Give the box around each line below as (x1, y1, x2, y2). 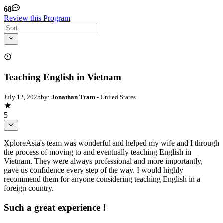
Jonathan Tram (51, 93, 95, 101)
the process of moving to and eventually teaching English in (4, 148, 191, 157)
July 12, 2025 (4, 93, 41, 101)
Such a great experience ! (4, 202, 106, 213)
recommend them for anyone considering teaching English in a (4, 175, 200, 184)
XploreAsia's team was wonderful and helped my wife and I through (4, 139, 219, 148)
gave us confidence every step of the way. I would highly (4, 166, 183, 175)
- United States (95, 93, 136, 101)
